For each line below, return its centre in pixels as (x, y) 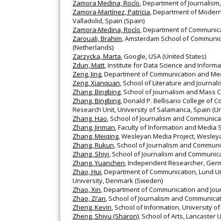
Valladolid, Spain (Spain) (109, 21)
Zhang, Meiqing (95, 136)
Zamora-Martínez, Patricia (111, 12)
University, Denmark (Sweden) (118, 181)
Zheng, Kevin (92, 207)
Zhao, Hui (87, 172)
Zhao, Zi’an (89, 199)
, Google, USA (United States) (164, 56)
